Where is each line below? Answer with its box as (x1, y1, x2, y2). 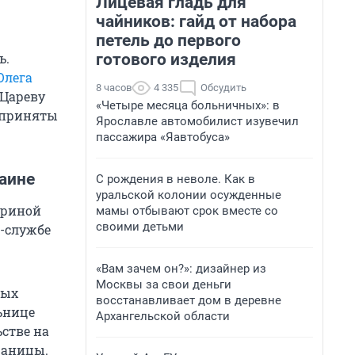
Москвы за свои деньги (96, 277, 231, 292)
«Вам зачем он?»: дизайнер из (96, 261, 266, 276)
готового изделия (96, 50, 236, 69)
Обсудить (200, 82, 246, 94)
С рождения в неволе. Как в (96, 172, 255, 186)
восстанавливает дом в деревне (96, 293, 281, 307)
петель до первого (96, 31, 241, 50)
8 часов (96, 82, 132, 94)
